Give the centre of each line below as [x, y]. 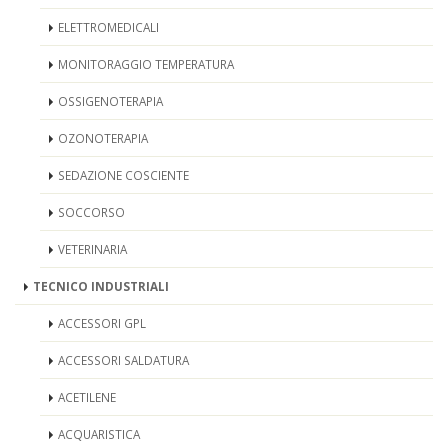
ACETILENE [87, 397]
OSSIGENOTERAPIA [110, 101]
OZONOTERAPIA [103, 138]
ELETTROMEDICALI [108, 27]
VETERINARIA [92, 249]
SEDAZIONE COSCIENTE [123, 175]
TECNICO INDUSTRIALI [101, 286]
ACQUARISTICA [99, 434]
